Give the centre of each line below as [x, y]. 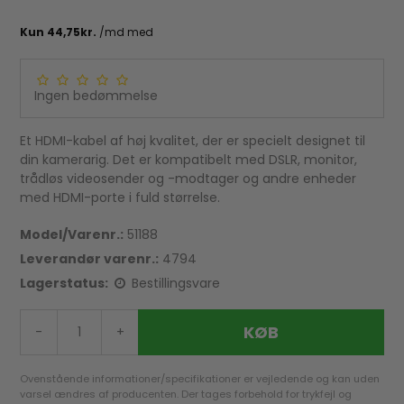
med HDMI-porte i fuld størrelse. [120, 198]
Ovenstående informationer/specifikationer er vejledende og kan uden [200, 379]
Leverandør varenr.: [90, 259]
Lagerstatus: [64, 284]
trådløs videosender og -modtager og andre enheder [188, 179]
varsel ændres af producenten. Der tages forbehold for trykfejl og [186, 395]
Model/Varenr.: [72, 235]
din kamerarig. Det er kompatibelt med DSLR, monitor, [189, 160]
